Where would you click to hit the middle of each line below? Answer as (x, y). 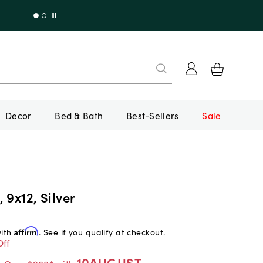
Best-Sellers (153, 115)
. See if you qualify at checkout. (102, 232)
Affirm (26, 231)
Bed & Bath (79, 115)
